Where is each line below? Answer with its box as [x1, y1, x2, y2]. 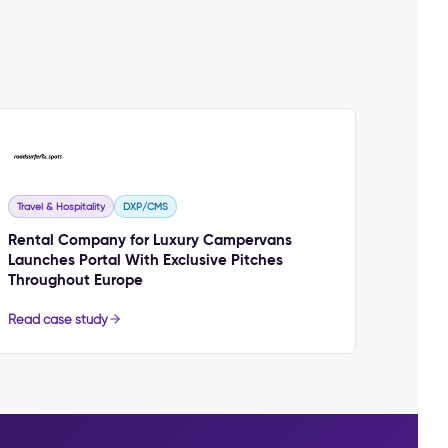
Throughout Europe [7, 269, 143, 289]
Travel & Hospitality [16, 199, 105, 213]
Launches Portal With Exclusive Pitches [7, 249, 283, 269]
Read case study [7, 311, 108, 327]
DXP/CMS [122, 199, 168, 213]
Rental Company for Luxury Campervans [7, 229, 292, 249]
